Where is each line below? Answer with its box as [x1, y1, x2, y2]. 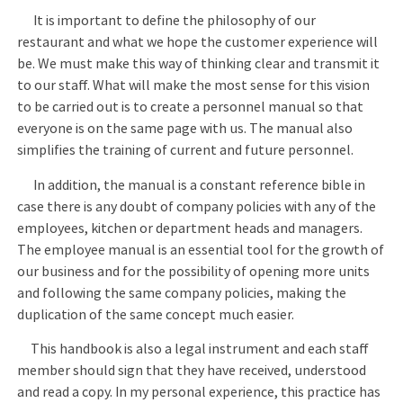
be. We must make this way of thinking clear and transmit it [17, 55, 381, 74]
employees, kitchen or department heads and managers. [17, 219, 363, 237]
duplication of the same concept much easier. [17, 305, 295, 324]
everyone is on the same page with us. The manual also [17, 120, 354, 139]
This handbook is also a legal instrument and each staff [17, 340, 370, 359]
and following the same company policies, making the [17, 283, 347, 302]
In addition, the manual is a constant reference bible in [17, 175, 366, 194]
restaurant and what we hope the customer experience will [17, 33, 379, 52]
